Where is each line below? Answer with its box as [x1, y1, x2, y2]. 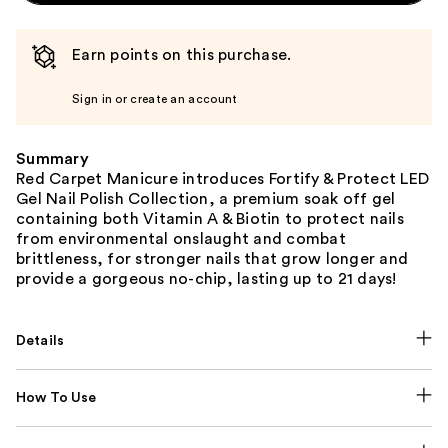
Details [16, 333, 65, 348]
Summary [16, 150, 89, 167]
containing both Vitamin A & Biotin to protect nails [16, 210, 404, 227]
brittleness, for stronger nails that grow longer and [16, 250, 408, 267]
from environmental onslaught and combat [16, 230, 346, 247]
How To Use [16, 390, 97, 405]
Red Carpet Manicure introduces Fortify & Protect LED [16, 170, 429, 187]
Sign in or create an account [72, 92, 238, 105]
